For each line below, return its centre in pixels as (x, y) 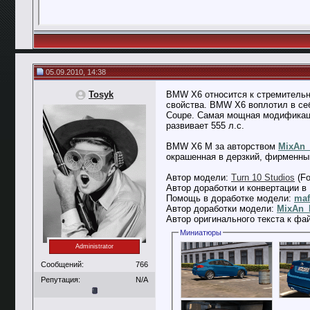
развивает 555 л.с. (205, 126)
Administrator (94, 247)
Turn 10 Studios (263, 177)
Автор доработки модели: (221, 209)
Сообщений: (62, 264)
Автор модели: (199, 177)
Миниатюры (201, 232)
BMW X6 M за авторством (222, 146)
